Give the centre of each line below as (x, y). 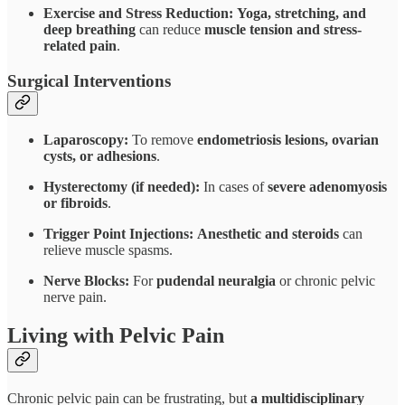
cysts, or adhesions (100, 156)
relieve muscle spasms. (108, 250)
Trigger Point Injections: (118, 234)
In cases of (234, 187)
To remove (163, 140)
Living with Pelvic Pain (116, 336)
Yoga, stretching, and (301, 13)
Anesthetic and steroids (268, 234)
